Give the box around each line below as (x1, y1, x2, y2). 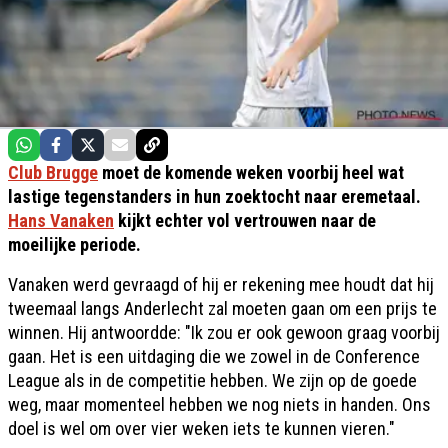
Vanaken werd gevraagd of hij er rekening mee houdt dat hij (8, 273, 434, 295)
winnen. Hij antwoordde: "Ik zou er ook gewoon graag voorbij (8, 321, 440, 343)
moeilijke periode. (8, 233, 141, 255)
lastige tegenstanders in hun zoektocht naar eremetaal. (8, 185, 421, 207)
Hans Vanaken (8, 209, 114, 231)
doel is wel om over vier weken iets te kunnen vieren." (8, 417, 395, 439)
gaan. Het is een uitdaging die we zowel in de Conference (8, 345, 420, 367)
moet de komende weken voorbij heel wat (98, 161, 404, 183)
